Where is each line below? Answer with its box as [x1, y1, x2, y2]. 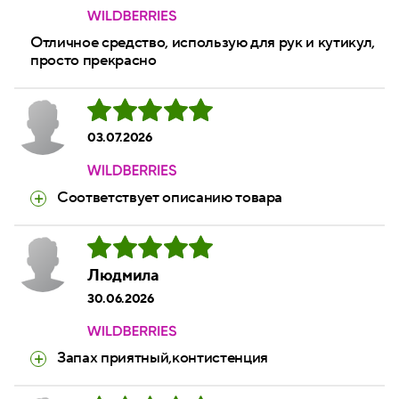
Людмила [87, 265, 159, 286]
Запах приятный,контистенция [57, 348, 268, 369]
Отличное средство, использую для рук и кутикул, [30, 33, 376, 53]
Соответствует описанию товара [57, 187, 283, 208]
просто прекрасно [30, 51, 157, 71]
